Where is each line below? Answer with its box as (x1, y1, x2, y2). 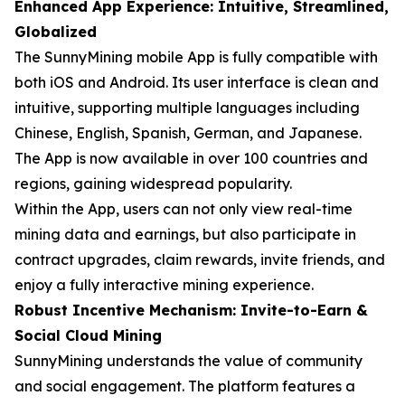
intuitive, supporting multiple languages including (14, 98, 360, 117)
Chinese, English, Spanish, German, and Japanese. (14, 123, 362, 142)
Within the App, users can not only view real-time (14, 199, 353, 218)
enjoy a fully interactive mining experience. (14, 275, 314, 294)
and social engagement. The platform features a (14, 376, 355, 395)
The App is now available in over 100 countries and (14, 148, 368, 167)
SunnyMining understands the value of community (14, 351, 363, 370)
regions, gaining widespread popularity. (14, 174, 292, 193)
